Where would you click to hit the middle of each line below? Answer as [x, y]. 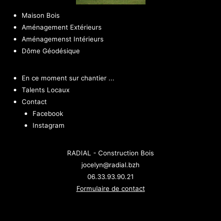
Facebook [48, 114]
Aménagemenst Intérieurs [62, 39]
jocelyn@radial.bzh [110, 165]
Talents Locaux [45, 90]
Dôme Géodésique [51, 51]
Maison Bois [40, 15]
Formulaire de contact [110, 189]
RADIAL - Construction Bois [110, 153]
